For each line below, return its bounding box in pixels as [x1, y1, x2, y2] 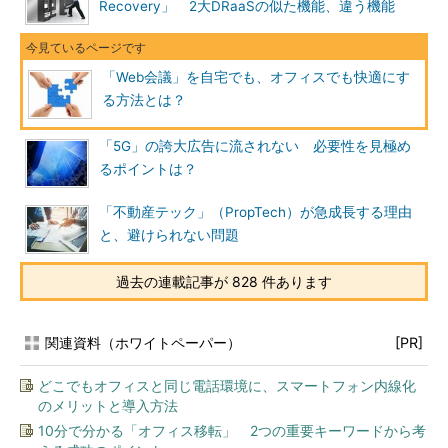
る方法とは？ [102, 92, 186, 108]
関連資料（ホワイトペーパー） [45, 334, 241, 351]
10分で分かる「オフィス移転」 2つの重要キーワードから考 [38, 422, 426, 439]
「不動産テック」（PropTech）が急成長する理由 [99, 204, 412, 220]
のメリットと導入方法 [38, 397, 178, 414]
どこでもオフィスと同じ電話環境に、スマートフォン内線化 [38, 377, 416, 394]
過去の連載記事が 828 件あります [116, 273, 332, 290]
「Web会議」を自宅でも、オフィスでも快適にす [102, 69, 410, 85]
